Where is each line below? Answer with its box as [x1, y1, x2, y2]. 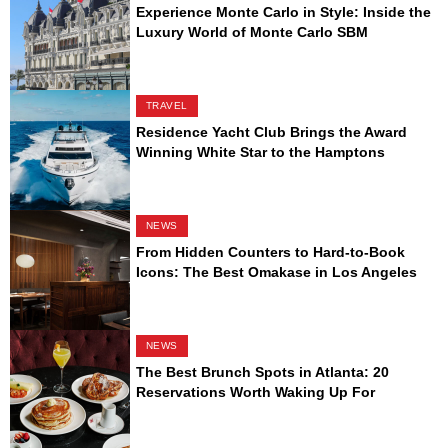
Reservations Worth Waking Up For [135, 384, 375, 401]
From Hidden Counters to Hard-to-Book [135, 244, 405, 261]
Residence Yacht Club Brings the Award [135, 124, 407, 141]
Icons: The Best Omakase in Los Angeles [135, 264, 417, 281]
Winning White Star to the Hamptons [135, 144, 385, 161]
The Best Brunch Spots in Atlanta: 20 [135, 364, 389, 381]
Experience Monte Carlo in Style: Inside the [135, 4, 431, 21]
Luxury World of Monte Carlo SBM [135, 24, 368, 41]
